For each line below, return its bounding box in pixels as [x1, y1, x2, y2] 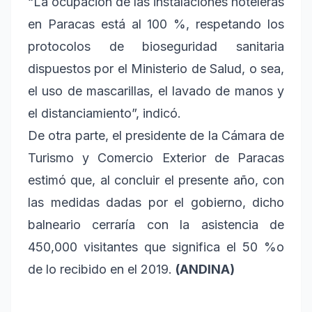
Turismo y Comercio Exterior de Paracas [28, 150, 284, 165]
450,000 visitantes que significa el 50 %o [28, 239, 284, 254]
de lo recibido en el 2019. [28, 261, 175, 276]
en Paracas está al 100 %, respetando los [28, 16, 284, 31]
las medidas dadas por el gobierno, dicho [28, 194, 284, 210]
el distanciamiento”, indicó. [28, 105, 181, 120]
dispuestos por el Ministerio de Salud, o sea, [28, 61, 284, 76]
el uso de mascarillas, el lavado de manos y [28, 83, 284, 98]
